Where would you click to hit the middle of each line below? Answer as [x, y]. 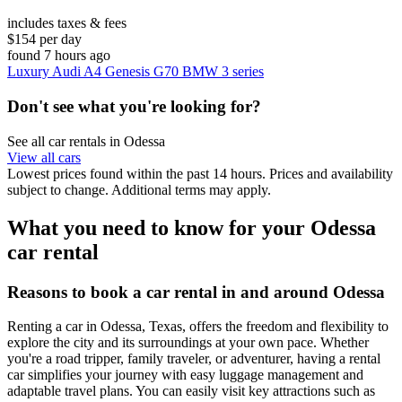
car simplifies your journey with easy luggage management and [185, 375]
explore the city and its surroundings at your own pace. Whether [188, 343]
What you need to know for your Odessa [192, 227]
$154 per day [44, 39]
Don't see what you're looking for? [134, 107]
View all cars [44, 157]
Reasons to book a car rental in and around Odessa [196, 292]
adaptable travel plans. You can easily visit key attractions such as [191, 391]
